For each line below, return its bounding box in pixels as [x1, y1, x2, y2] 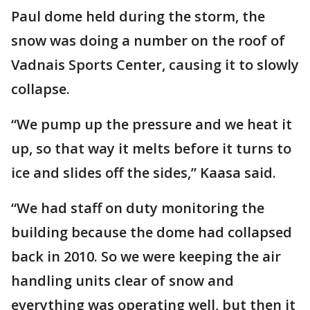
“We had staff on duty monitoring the [11, 199, 264, 217]
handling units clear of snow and [11, 271, 234, 290]
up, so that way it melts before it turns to [11, 139, 291, 158]
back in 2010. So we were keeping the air [11, 247, 281, 266]
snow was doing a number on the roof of [11, 31, 285, 50]
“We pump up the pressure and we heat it [11, 115, 292, 134]
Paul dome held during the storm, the [11, 7, 265, 26]
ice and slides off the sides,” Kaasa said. [11, 163, 276, 182]
